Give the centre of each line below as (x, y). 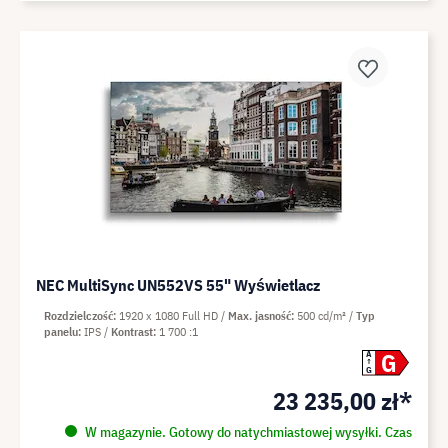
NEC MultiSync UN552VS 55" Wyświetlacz (178, 284)
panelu (61, 331)
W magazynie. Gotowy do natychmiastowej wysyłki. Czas (246, 431)
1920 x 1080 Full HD (170, 315)
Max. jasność (259, 315)
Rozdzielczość (78, 315)
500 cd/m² (323, 315)
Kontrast (132, 331)
